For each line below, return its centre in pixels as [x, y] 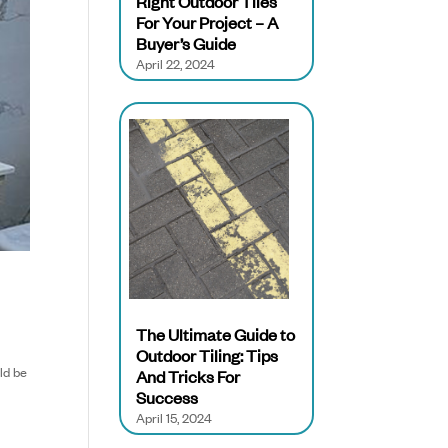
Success [167, 397]
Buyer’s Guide [186, 43]
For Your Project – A [207, 22]
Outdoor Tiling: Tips [207, 355]
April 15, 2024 [174, 418]
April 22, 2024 [176, 64]
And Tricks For [188, 376]
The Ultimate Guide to [216, 334]
